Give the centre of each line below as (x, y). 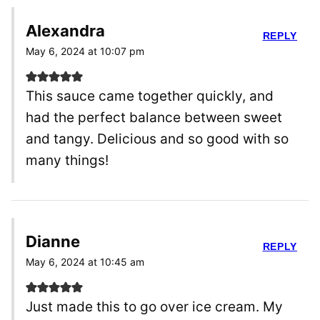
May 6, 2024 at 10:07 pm (85, 51)
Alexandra (65, 31)
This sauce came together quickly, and (150, 96)
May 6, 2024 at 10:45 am (85, 262)
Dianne (53, 242)
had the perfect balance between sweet (154, 118)
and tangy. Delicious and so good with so (157, 139)
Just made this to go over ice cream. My (154, 307)
